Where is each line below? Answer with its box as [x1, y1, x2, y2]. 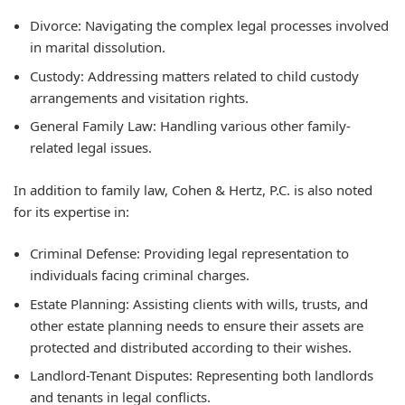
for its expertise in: [14, 202, 129, 221]
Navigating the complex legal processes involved [81, 16, 389, 35]
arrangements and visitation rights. [30, 88, 249, 107]
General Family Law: [30, 117, 156, 136]
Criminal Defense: [30, 244, 140, 263]
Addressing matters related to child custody [84, 66, 359, 85]
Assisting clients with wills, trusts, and [129, 294, 368, 313]
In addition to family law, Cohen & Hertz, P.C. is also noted [14, 180, 372, 199]
